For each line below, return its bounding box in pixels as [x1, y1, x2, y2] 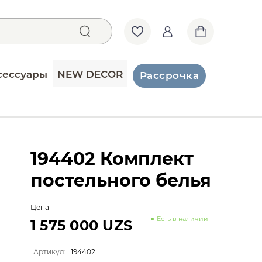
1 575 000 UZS [30, 216, 133, 234]
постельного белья [30, 169, 211, 191]
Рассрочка [139, 70, 199, 81]
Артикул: [33, 247, 68, 256]
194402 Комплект [30, 147, 194, 170]
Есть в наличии [157, 214, 208, 223]
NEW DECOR [57, 68, 123, 80]
